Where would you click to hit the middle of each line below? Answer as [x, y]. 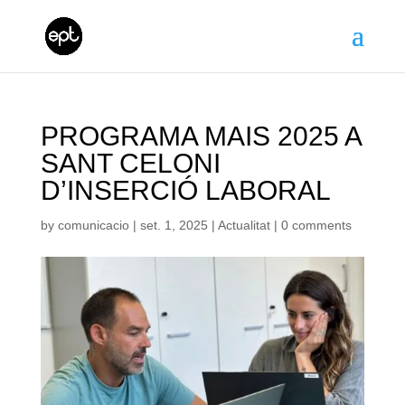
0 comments [316, 225]
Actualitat [244, 225]
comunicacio [93, 225]
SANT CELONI [130, 163]
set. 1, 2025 [174, 225]
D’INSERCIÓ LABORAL [185, 190]
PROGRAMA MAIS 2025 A [200, 136]
